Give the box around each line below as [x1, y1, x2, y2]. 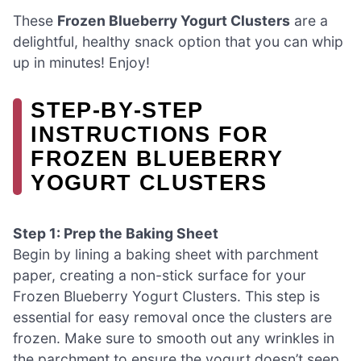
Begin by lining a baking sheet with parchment [13, 245, 318, 263]
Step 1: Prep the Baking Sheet [13, 224, 218, 242]
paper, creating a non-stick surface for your [13, 266, 306, 284]
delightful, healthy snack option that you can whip [13, 32, 343, 50]
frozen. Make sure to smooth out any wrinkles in [13, 329, 334, 346]
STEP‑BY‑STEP [31, 97, 204, 122]
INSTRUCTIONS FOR [31, 121, 269, 147]
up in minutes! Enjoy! [13, 53, 150, 71]
